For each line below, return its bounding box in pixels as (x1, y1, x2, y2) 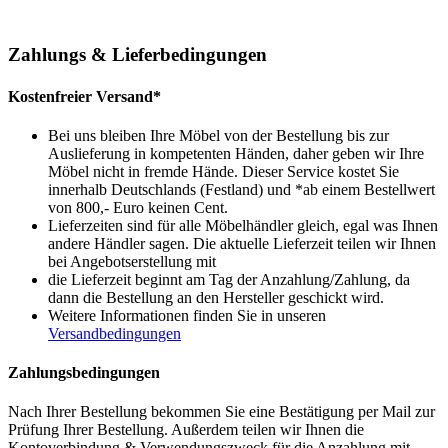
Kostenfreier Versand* (8, 87, 161, 105)
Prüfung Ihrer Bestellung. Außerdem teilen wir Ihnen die (8, 421, 364, 439)
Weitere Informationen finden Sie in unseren (48, 306, 326, 324)
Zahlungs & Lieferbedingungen (8, 44, 267, 66)
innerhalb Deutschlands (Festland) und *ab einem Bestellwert (48, 180, 435, 198)
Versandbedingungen (48, 324, 181, 342)
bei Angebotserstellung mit (48, 252, 216, 270)
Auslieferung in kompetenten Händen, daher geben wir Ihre (48, 144, 424, 162)
